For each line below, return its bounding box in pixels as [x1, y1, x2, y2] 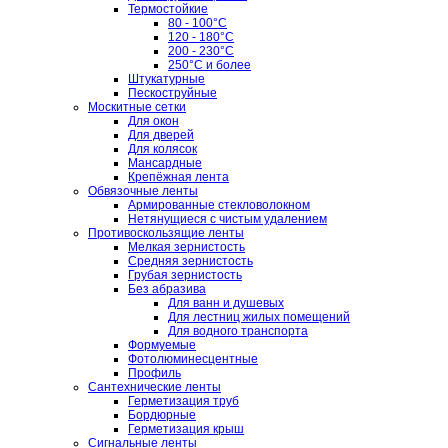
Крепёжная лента [128, 170, 229, 185]
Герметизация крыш [128, 422, 244, 437]
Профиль [128, 366, 181, 381]
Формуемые [128, 338, 196, 353]
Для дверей [128, 128, 194, 143]
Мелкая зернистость [128, 240, 245, 255]
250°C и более [168, 58, 251, 73]
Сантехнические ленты [88, 380, 221, 395]
